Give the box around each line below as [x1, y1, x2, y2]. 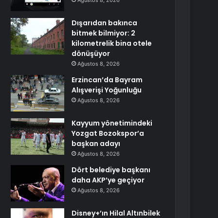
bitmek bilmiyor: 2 [72, 28, 136, 38]
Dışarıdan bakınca [72, 18, 138, 28]
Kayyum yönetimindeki [72, 118, 153, 128]
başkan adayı [72, 139, 121, 148]
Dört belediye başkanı [72, 165, 151, 175]
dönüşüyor [72, 49, 110, 58]
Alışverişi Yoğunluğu [72, 85, 142, 95]
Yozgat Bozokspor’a [72, 128, 145, 138]
